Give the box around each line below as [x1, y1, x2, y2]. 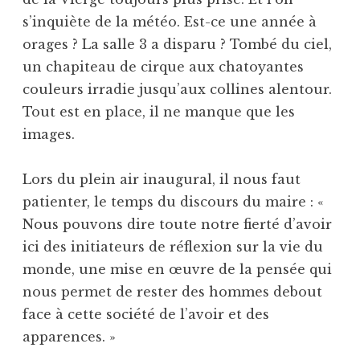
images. [22, 125, 75, 142]
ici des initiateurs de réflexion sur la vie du [22, 238, 323, 255]
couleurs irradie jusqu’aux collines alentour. [22, 80, 332, 97]
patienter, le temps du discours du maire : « [22, 193, 324, 210]
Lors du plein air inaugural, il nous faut [22, 170, 301, 187]
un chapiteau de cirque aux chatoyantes [22, 58, 304, 75]
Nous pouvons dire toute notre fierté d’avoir [22, 215, 332, 232]
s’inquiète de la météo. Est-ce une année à [22, 13, 317, 30]
